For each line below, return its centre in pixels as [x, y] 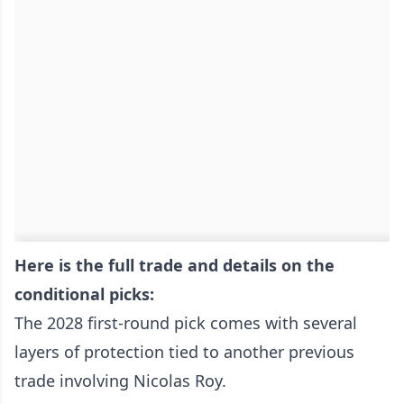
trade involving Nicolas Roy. [120, 381]
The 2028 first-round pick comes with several [186, 323]
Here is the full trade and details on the [174, 266]
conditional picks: [84, 294]
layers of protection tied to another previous [184, 352]
